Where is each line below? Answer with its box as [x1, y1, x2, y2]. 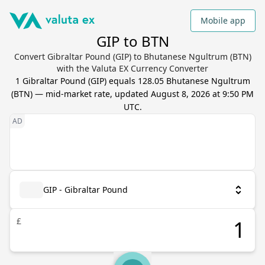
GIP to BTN [96, 31, 169, 51]
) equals [104, 75, 138, 86]
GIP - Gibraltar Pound [43, 184, 128, 195]
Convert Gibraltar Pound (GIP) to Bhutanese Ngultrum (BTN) [14, 51, 251, 62]
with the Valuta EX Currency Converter [57, 63, 208, 74]
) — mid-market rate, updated [30, 88, 151, 99]
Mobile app [201, 15, 245, 26]
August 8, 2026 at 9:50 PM [151, 88, 254, 99]
